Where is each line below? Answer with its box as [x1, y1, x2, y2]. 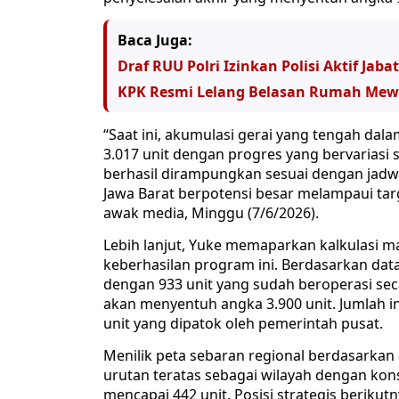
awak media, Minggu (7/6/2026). [103, 203, 319, 224]
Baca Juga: [118, 30, 192, 51]
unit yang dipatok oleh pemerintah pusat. [103, 313, 383, 334]
